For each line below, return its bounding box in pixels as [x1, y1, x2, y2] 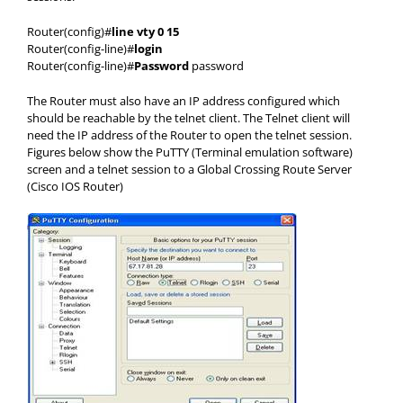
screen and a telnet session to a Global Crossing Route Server [27, 161, 352, 177]
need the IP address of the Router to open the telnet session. [27, 127, 352, 143]
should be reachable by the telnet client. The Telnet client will [27, 110, 350, 126]
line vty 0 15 [112, 23, 179, 40]
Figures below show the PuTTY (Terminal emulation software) [27, 144, 353, 160]
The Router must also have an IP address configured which [27, 93, 340, 109]
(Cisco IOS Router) [27, 178, 123, 194]
